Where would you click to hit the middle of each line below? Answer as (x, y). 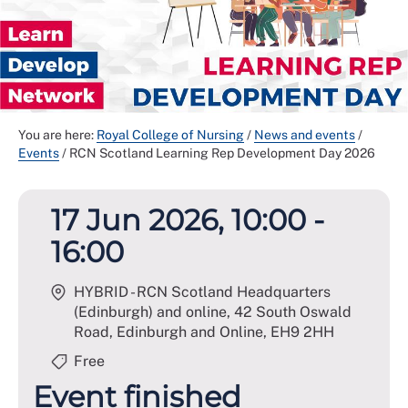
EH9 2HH (302, 331)
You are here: (57, 134)
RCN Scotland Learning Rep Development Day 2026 (222, 153)
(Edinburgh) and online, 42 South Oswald (213, 311)
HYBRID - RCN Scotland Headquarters (202, 291)
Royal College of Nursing (170, 134)
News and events (305, 134)
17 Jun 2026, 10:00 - (188, 219)
